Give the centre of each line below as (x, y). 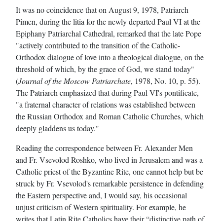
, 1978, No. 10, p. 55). (166, 80)
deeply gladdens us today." (57, 128)
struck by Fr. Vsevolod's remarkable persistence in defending (110, 183)
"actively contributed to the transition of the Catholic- (98, 45)
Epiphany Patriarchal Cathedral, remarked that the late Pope (109, 33)
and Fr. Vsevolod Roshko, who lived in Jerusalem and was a (109, 159)
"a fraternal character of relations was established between (106, 104)
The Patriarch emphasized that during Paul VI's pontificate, (107, 92)
